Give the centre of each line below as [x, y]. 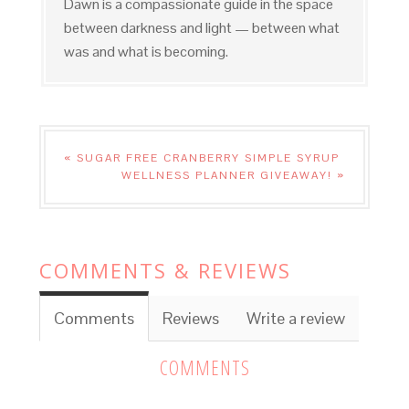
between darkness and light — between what [201, 28]
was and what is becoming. [146, 52]
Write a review [295, 319]
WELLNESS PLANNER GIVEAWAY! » [234, 176]
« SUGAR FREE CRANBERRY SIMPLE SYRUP [201, 158]
